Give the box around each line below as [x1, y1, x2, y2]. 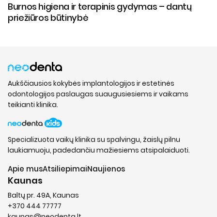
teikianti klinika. [8, 99, 58, 109]
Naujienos [87, 164, 125, 174]
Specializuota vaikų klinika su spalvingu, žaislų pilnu [8, 135, 180, 145]
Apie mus [8, 164, 43, 174]
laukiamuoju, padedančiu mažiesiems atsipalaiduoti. [8, 145, 190, 155]
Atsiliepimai [43, 164, 87, 174]
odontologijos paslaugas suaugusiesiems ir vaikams [8, 89, 188, 99]
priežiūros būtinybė [8, 11, 89, 24]
